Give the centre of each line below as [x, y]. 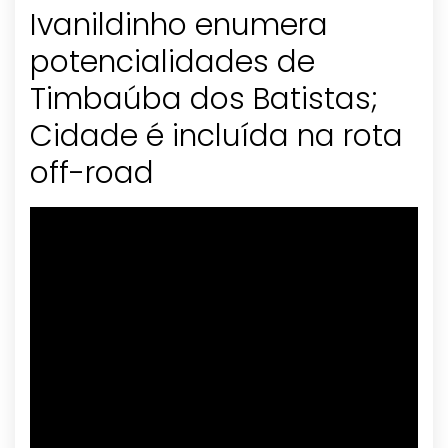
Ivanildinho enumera [179, 25]
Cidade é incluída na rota [216, 136]
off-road [92, 173]
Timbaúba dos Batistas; [204, 99]
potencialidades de [172, 62]
